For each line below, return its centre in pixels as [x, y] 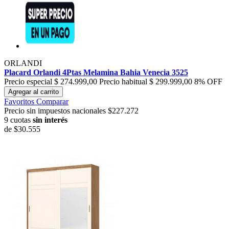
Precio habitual [123, 82]
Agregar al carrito [33, 92]
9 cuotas [18, 120]
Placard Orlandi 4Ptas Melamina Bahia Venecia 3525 [96, 73]
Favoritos [19, 102]
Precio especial [28, 82]
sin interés [50, 120]
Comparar [52, 102]
